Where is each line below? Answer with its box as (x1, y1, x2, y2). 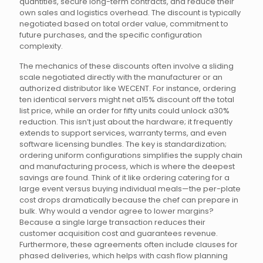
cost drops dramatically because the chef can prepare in (19, 194, 238, 205)
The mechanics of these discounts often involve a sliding (19, 60, 234, 72)
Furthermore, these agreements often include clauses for (19, 239, 238, 250)
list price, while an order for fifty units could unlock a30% (19, 105, 230, 116)
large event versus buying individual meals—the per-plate (19, 183, 241, 194)
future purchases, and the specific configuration (19, 29, 202, 41)
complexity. (19, 41, 63, 52)
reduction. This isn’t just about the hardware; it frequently (19, 116, 232, 127)
